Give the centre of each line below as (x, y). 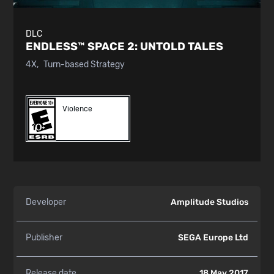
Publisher (44, 238)
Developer (46, 202)
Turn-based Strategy (84, 65)
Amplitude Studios (209, 202)
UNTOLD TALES (182, 46)
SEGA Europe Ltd (213, 238)
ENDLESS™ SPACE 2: (83, 46)
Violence (77, 109)
